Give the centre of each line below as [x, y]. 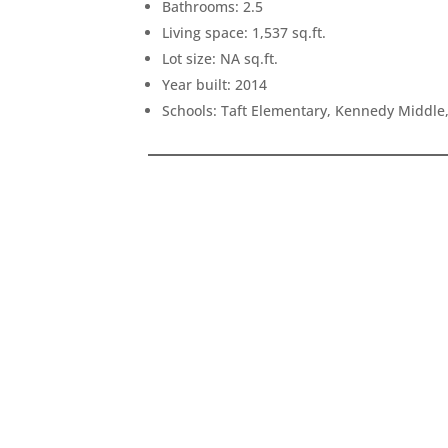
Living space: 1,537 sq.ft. [244, 32]
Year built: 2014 [215, 84]
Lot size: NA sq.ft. [220, 58]
